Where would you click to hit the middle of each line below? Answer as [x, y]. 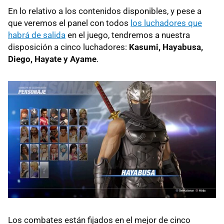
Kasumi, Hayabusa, [166, 47]
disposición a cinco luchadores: [68, 47]
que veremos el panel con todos [69, 23]
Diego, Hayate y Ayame [52, 59]
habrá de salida [37, 35]
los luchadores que [166, 23]
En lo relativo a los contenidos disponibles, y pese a [105, 11]
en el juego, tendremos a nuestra [128, 35]
